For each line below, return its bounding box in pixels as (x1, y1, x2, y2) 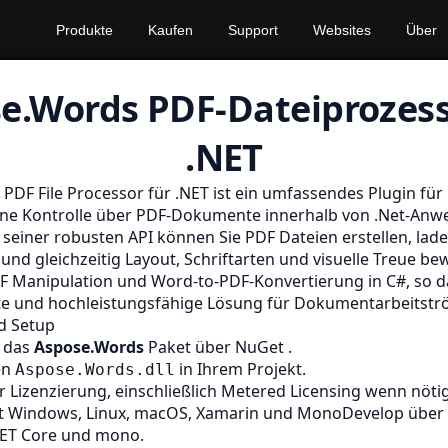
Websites (313, 22, 371, 38)
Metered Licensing (221, 380, 365, 402)
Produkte (56, 22, 113, 38)
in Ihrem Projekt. (175, 358, 306, 380)
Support (228, 22, 278, 38)
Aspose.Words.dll (15, 360, 175, 379)
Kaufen (148, 22, 193, 38)
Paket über (144, 336, 235, 358)
